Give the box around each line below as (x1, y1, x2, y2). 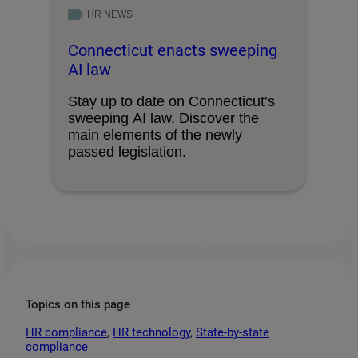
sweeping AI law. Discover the (68, 109, 259, 126)
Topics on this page (26, 296, 130, 312)
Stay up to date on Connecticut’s (68, 93, 275, 109)
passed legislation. (68, 143, 186, 160)
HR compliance (26, 324, 107, 340)
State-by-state (196, 324, 269, 340)
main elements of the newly (68, 126, 242, 143)
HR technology (113, 324, 190, 340)
